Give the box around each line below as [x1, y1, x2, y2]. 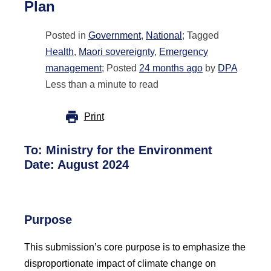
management [45, 63, 102, 73]
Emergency [159, 47, 208, 57]
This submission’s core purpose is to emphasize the [24, 242, 246, 252]
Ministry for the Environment [46, 143, 212, 157]
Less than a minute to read [45, 79, 158, 90]
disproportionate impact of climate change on [24, 258, 216, 269]
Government [88, 30, 141, 41]
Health [45, 47, 74, 57]
